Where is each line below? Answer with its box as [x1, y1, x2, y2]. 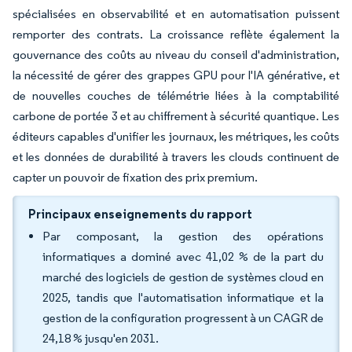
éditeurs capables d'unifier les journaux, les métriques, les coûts [13, 129, 339, 144]
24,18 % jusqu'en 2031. [42, 331, 161, 346]
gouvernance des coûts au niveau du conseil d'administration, [13, 47, 339, 62]
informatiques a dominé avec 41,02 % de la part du [42, 249, 324, 264]
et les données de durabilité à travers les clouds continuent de [13, 149, 339, 164]
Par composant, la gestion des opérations [42, 229, 324, 244]
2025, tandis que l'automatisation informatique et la [42, 290, 324, 305]
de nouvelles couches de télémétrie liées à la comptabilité [13, 88, 339, 103]
